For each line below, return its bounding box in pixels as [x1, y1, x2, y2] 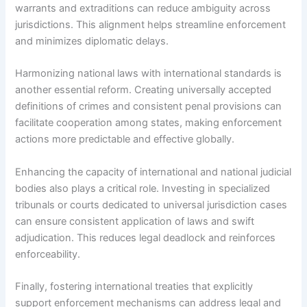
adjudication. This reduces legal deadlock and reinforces [15, 231, 276, 244]
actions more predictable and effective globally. [15, 133, 235, 146]
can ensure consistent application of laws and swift [15, 214, 255, 228]
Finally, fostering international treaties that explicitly [15, 280, 254, 293]
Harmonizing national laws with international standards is [15, 67, 282, 80]
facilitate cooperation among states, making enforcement [15, 116, 282, 130]
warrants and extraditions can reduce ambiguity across [15, 1, 271, 14]
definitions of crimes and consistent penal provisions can [15, 100, 282, 113]
